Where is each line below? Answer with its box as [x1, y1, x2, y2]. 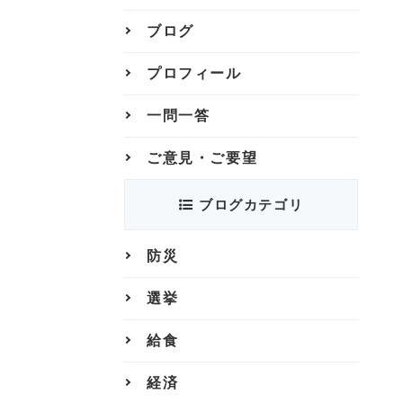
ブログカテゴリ [193, 197, 304, 212]
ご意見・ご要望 [147, 150, 258, 166]
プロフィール [147, 66, 242, 81]
